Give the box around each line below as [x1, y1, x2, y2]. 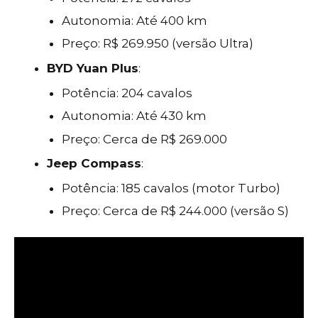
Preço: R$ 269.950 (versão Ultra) [61, 36, 253, 51]
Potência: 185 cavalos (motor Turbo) [61, 181, 280, 196]
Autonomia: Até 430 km [61, 109, 207, 124]
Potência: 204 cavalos [61, 86, 192, 100]
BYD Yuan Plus [47, 61, 139, 76]
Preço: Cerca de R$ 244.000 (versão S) [61, 204, 289, 219]
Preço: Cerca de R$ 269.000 [61, 131, 227, 146]
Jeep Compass [47, 156, 142, 171]
